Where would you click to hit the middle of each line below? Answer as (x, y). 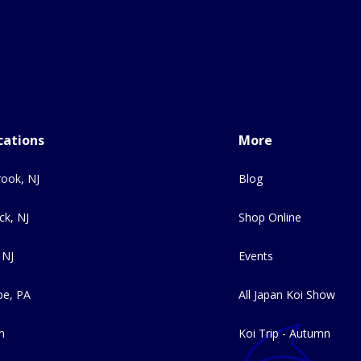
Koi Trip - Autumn (284, 333)
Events (256, 255)
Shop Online (270, 217)
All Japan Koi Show (287, 294)
